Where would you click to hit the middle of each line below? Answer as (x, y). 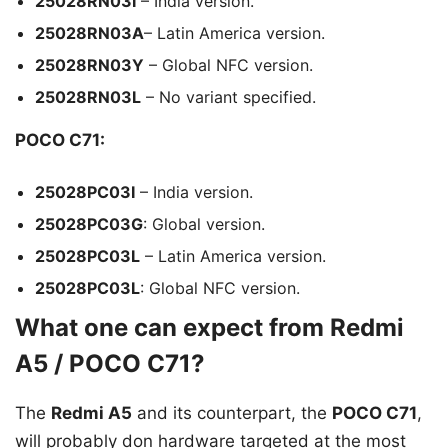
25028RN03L (88, 97)
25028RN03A (89, 33)
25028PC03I (85, 191)
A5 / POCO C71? (110, 363)
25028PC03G (89, 223)
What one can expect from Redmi (209, 327)
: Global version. (204, 223)
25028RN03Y (89, 65)
